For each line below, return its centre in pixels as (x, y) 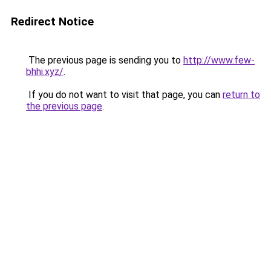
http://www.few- (219, 60)
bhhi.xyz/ (45, 72)
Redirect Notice (52, 21)
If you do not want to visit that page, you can (124, 95)
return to (241, 95)
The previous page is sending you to (105, 60)
